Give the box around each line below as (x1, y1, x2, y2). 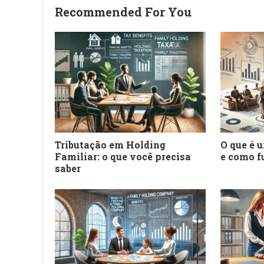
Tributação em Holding (55, 138, 166, 151)
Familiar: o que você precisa (55, 150, 191, 163)
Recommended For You (55, 4, 192, 19)
